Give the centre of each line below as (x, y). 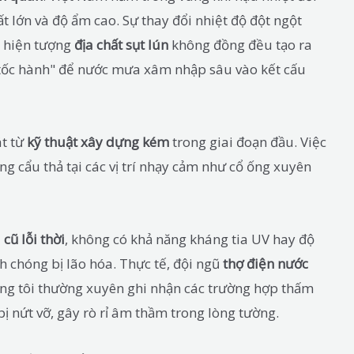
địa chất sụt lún (121, 45)
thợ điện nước (265, 263)
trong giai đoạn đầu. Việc (248, 141)
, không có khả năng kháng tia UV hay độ (190, 239)
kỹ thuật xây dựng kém (98, 141)
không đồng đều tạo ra (240, 45)
